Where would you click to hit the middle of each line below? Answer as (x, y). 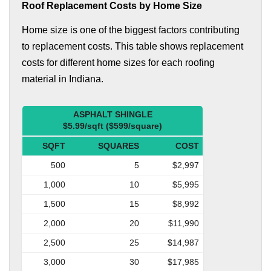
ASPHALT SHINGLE (113, 114)
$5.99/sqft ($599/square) (113, 126)
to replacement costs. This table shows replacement (132, 46)
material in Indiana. (63, 79)
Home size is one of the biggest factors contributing (131, 30)
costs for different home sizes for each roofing (118, 62)
